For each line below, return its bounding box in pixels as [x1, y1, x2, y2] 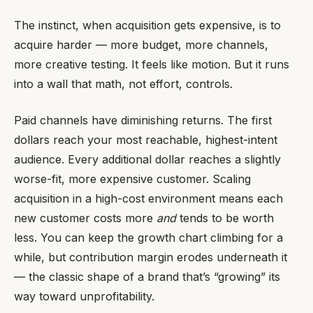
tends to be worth [176, 211, 274, 225]
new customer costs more [14, 211, 156, 225]
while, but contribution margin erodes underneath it [14, 250, 287, 264]
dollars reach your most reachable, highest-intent [14, 133, 277, 147]
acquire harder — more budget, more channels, [14, 38, 268, 52]
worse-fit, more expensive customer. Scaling [14, 172, 251, 186]
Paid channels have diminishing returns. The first [14, 113, 272, 127]
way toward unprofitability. [14, 289, 154, 303]
